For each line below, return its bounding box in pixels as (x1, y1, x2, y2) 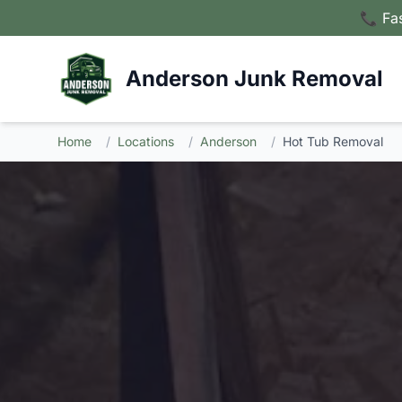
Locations (118, 134, 174, 149)
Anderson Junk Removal (126, 66, 383, 92)
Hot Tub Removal (283, 134, 383, 149)
